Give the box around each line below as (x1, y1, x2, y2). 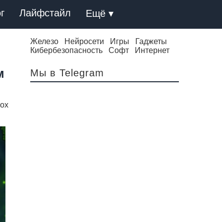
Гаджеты (135, 37, 167, 46)
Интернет (135, 46, 169, 55)
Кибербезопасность (30, 46, 103, 55)
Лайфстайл (19, 7, 71, 18)
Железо (30, 37, 58, 46)
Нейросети (64, 37, 104, 46)
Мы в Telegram (30, 67, 104, 78)
